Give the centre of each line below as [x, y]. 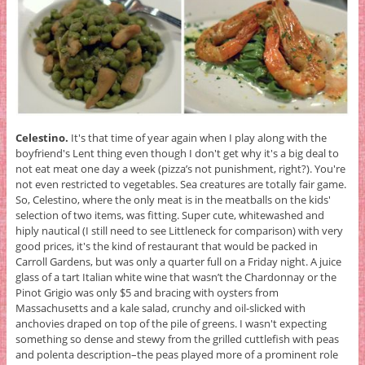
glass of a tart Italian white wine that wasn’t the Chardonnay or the [176, 277]
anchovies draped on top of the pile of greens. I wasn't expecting [171, 323]
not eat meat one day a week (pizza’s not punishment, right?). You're [180, 168]
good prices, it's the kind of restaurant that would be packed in [166, 246]
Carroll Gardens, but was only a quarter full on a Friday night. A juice [178, 261]
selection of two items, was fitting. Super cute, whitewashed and [169, 215]
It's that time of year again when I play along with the [197, 137]
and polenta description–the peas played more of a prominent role [176, 354]
